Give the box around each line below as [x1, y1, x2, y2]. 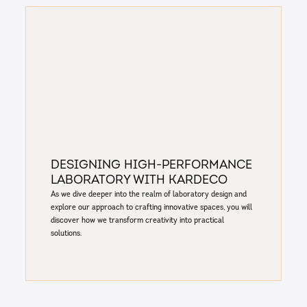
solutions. [50, 230, 82, 238]
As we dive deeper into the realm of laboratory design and [50, 191, 247, 199]
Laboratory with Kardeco [50, 175, 228, 187]
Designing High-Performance [50, 160, 252, 172]
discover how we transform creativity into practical [50, 217, 224, 225]
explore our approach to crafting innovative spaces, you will [50, 204, 252, 212]
